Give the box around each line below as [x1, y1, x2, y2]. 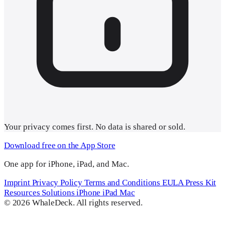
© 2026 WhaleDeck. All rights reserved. [4, 197, 143, 207]
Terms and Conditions [84, 177, 162, 187]
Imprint [4, 177, 32, 187]
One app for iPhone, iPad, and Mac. [4, 159, 129, 169]
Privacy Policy [32, 177, 84, 187]
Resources [4, 187, 42, 197]
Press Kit [185, 177, 216, 187]
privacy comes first [23, 122, 91, 132]
